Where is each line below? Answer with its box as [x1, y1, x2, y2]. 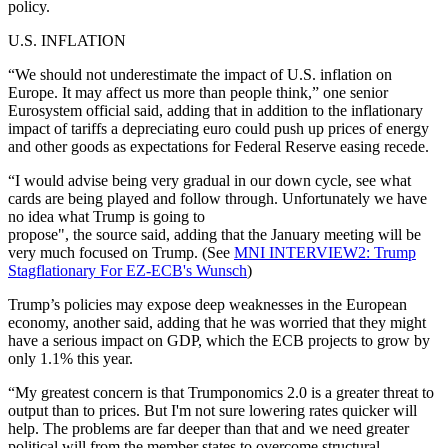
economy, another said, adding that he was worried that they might [8, 313, 426, 331]
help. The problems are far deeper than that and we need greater [8, 419, 409, 437]
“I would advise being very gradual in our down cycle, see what [8, 171, 411, 189]
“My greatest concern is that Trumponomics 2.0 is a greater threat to [8, 383, 434, 401]
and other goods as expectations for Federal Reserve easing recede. [8, 137, 433, 155]
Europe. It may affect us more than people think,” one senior [8, 83, 388, 101]
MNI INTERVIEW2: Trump [234, 243, 416, 261]
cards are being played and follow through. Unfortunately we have [8, 189, 427, 207]
